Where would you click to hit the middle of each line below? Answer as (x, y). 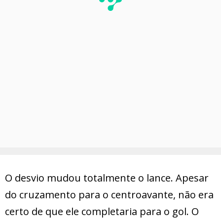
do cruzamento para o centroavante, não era (109, 194)
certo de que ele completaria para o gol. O (102, 211)
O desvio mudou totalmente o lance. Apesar (107, 178)
